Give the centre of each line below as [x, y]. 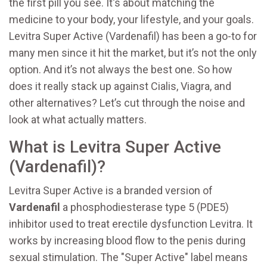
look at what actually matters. [78, 119]
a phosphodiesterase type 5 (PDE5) [146, 207]
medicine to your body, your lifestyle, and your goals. [131, 19]
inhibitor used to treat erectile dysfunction [108, 224]
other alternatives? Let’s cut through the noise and [127, 103]
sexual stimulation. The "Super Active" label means [128, 257]
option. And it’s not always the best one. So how [121, 69]
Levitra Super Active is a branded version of [111, 190]
